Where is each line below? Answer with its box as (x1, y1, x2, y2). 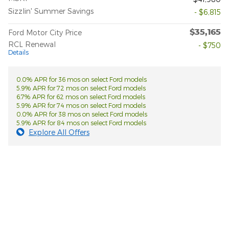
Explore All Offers (29, 128, 89, 137)
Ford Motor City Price (8, 28, 82, 37)
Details (8, 49, 29, 56)
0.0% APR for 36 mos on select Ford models (16, 76, 147, 83)
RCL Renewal (8, 40, 56, 49)
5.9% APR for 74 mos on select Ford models (16, 102, 146, 109)
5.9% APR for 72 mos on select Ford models (16, 84, 146, 92)
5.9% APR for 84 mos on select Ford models (16, 119, 146, 127)
